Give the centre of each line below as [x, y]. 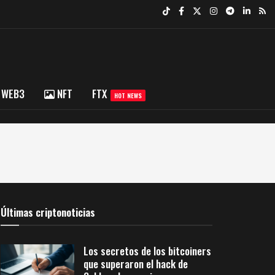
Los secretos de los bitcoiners [147, 251]
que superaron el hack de [136, 264]
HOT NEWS [128, 95]
